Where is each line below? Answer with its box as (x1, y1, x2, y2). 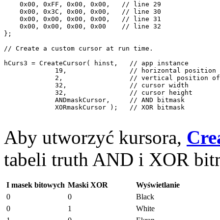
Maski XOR (68, 180, 108, 189)
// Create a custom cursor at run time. (4, 44, 157, 52)
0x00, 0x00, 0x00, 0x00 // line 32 (4, 22, 165, 30)
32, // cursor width (4, 81, 192, 89)
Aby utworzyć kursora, (4, 126, 187, 148)
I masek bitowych (6, 180, 65, 189)
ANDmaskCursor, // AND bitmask (4, 96, 189, 104)
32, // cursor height (4, 88, 196, 96)
